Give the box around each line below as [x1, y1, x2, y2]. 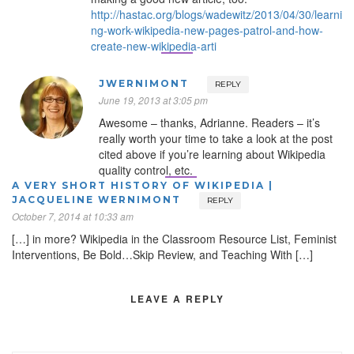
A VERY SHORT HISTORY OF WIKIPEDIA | [12, 179, 273, 191]
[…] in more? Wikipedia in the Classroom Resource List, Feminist [12, 230, 337, 247]
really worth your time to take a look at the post [99, 130, 333, 146]
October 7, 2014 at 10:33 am [12, 209, 134, 223]
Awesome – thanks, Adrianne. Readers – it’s [99, 114, 320, 130]
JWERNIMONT [99, 77, 189, 89]
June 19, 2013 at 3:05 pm [99, 92, 208, 107]
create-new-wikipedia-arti [91, 37, 217, 54]
